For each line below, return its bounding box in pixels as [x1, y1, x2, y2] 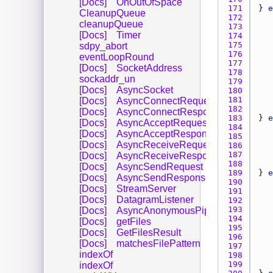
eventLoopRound [79, 51, 154, 62]
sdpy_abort [79, 40, 127, 51]
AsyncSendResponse [116, 172, 211, 183]
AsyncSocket [116, 84, 173, 95]
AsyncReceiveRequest [116, 139, 216, 150]
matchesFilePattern [116, 238, 200, 249]
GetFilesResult [116, 227, 181, 238]
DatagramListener [116, 194, 194, 205]
